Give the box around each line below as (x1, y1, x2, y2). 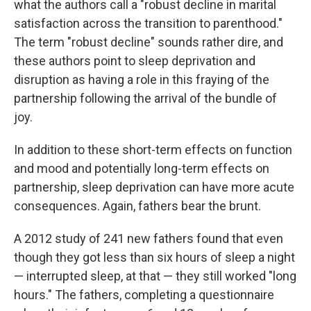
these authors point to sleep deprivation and (14, 53, 255, 68)
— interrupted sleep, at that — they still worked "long (14, 269, 296, 283)
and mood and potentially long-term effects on (14, 161, 269, 176)
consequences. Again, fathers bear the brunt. (14, 199, 261, 213)
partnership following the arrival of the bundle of (14, 91, 277, 106)
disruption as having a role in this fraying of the (14, 72, 269, 87)
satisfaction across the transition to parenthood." (14, 16, 283, 31)
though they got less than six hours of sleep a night (14, 250, 295, 264)
